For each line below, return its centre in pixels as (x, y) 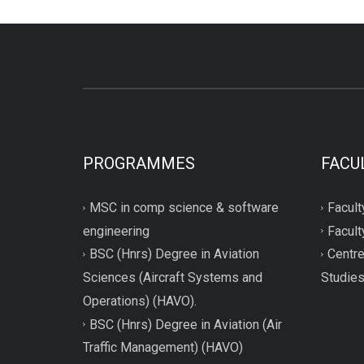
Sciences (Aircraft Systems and (173, 277)
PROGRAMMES (139, 163)
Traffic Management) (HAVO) (163, 348)
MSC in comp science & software (184, 207)
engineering (116, 231)
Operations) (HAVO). (140, 301)
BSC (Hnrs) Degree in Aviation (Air (186, 324)
